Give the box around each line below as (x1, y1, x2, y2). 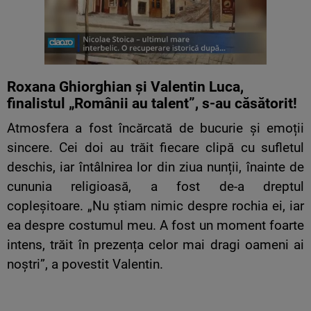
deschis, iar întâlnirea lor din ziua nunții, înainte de (7, 160, 304, 176)
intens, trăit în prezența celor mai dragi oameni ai (7, 237, 304, 253)
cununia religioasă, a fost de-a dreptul (7, 179, 304, 195)
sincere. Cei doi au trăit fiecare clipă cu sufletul (7, 140, 304, 156)
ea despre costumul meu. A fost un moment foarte (7, 218, 304, 234)
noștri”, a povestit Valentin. (7, 257, 163, 273)
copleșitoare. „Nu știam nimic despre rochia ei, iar (7, 199, 304, 215)
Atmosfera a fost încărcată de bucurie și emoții (7, 121, 304, 137)
